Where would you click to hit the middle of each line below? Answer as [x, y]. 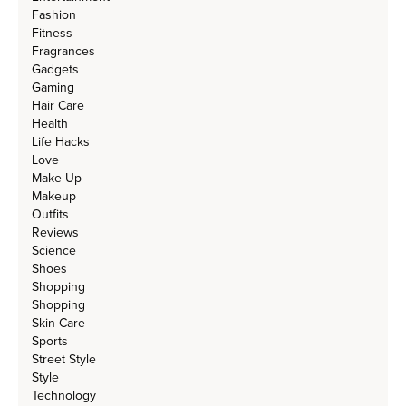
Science [54, 251]
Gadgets [55, 70]
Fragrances [63, 52]
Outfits [50, 215]
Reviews [55, 233]
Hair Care [58, 106]
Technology [64, 396]
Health [50, 124]
